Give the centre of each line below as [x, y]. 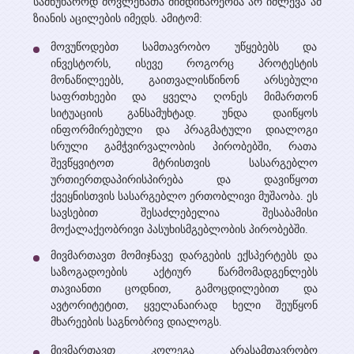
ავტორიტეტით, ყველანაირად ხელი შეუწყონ [184, 305]
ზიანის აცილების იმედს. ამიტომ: [117, 19]
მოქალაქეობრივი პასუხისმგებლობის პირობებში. [181, 230]
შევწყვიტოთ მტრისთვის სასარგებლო [184, 163]
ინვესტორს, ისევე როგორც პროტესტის [184, 64]
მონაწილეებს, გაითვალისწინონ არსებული [184, 80]
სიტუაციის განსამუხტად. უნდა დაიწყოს [184, 113]
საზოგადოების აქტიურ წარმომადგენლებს [184, 272]
